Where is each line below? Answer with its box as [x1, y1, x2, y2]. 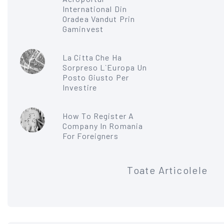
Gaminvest [62, 23, 104, 33]
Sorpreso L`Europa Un [62, 62, 147, 72]
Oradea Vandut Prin [62, 13, 135, 23]
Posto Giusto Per [62, 72, 129, 82]
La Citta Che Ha [62, 52, 122, 62]
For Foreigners [62, 130, 118, 140]
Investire [62, 82, 97, 92]
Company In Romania [62, 120, 143, 130]
